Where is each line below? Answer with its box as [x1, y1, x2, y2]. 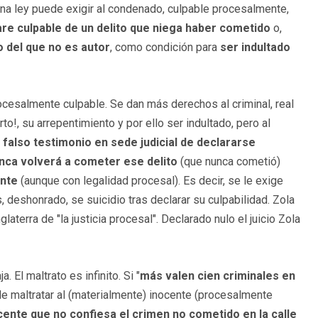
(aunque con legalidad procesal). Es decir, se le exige [18, 173, 283, 187]
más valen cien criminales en [140, 268, 295, 283]
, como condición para [110, 40, 220, 54]
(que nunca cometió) [177, 154, 280, 168]
